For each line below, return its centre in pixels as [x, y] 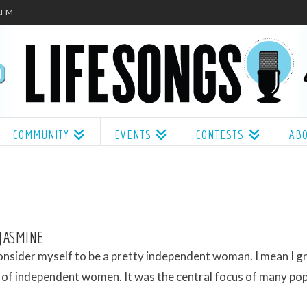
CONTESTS [220, 134]
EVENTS [133, 134]
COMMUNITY [41, 134]
